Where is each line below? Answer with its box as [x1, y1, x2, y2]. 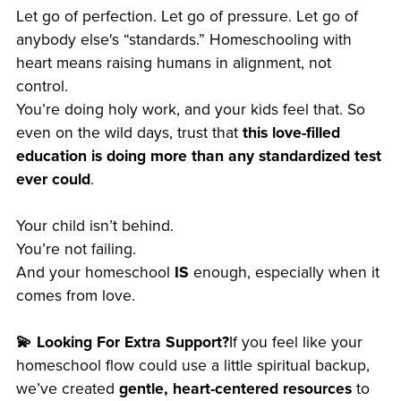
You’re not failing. [15, 239, 136, 259]
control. [15, 76, 68, 96]
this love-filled [242, 123, 340, 142]
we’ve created [15, 379, 119, 398]
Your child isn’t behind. [15, 216, 174, 235]
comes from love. [15, 286, 135, 305]
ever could [15, 169, 90, 189]
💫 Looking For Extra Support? [15, 332, 229, 352]
